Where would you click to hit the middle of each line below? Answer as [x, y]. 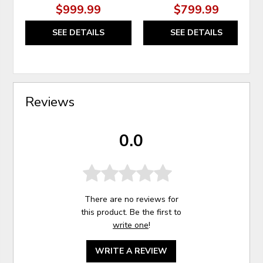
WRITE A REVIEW [131, 251]
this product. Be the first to [131, 212]
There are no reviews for [131, 199]
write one [130, 225]
